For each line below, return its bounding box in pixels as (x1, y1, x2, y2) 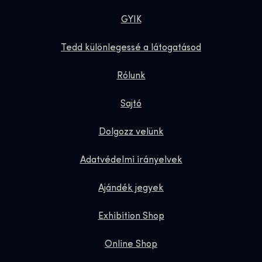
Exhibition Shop (98, 211, 164, 221)
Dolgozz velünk (98, 127, 164, 137)
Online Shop (105, 239, 157, 249)
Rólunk (116, 71, 146, 81)
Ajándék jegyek (98, 183, 164, 193)
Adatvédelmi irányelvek (80, 155, 182, 165)
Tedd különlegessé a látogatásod (61, 43, 201, 53)
